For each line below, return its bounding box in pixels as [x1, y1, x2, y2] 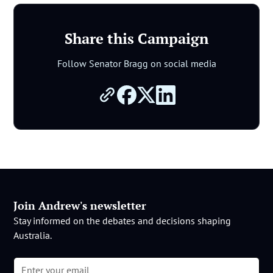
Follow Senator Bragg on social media [57, 57, 216, 69]
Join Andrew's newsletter [13, 197, 147, 213]
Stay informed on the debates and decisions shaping [13, 214, 232, 227]
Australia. [13, 229, 52, 241]
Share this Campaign [65, 28, 208, 48]
